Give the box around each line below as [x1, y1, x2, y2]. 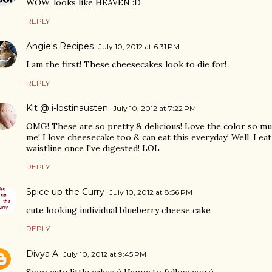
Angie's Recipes [26, 41, 93, 52]
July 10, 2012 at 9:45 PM [63, 250, 146, 259]
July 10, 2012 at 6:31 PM [98, 42, 180, 51]
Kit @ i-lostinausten [26, 103, 108, 114]
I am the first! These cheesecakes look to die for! [26, 59, 226, 70]
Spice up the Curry [26, 186, 104, 197]
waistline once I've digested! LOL [26, 143, 160, 154]
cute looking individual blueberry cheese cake [26, 205, 211, 216]
